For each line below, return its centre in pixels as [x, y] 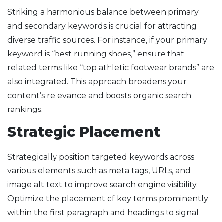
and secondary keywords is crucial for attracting [102, 26]
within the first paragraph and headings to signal [103, 213]
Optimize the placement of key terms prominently [108, 199]
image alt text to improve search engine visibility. [103, 185]
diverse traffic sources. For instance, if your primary [107, 40]
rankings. [25, 110]
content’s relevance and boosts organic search [99, 96]
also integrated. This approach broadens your [97, 82]
